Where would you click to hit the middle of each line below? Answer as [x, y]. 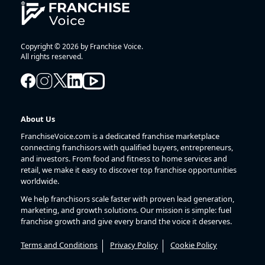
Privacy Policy [134, 245]
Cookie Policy [194, 245]
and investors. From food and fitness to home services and [124, 159]
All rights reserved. [52, 56]
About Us [38, 119]
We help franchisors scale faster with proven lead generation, [127, 198]
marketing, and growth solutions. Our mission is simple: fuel [126, 210]
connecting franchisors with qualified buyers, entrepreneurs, [127, 148]
